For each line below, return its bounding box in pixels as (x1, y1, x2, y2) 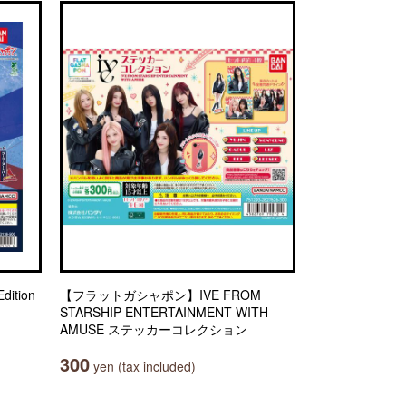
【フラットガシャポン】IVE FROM (60, 285, 261, 304)
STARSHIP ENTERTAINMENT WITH (60, 303, 268, 321)
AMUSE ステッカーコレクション (60, 320, 247, 338)
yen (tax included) (90, 357, 196, 375)
